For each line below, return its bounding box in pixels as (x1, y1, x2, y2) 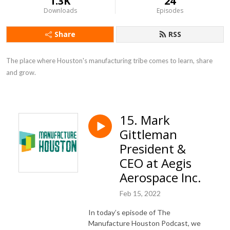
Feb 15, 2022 (120, 188, 161, 198)
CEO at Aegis (120, 155, 191, 171)
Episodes (156, 6, 183, 15)
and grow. (6, 68, 36, 76)
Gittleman (120, 126, 177, 143)
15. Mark (120, 111, 170, 128)
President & (120, 140, 186, 157)
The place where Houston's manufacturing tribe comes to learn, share (6, 56, 213, 65)
